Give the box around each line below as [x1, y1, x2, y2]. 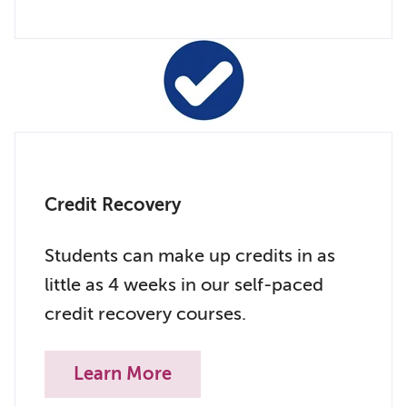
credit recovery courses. [45, 303, 246, 324]
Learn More [74, 363, 172, 384]
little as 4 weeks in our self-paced [45, 274, 323, 295]
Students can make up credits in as [45, 245, 335, 266]
